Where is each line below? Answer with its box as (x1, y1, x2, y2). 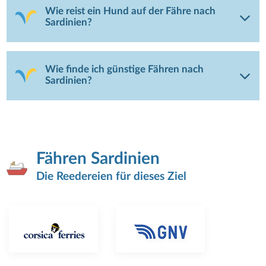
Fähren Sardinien (36, 150, 160, 167)
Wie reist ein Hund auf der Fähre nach (45, 7, 216, 17)
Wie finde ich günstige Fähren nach (45, 65, 204, 75)
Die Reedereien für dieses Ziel (36, 170, 187, 182)
